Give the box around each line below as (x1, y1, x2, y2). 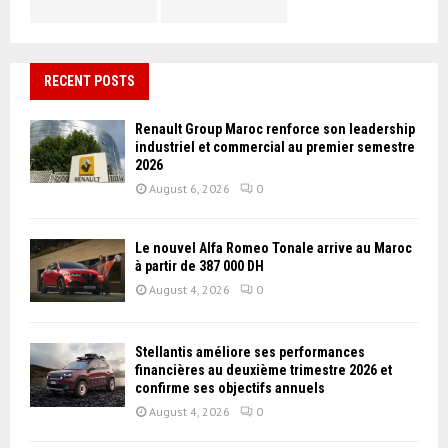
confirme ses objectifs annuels (135, 380, 325, 397)
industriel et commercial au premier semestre (135, 139, 415, 155)
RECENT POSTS (44, 73, 135, 89)
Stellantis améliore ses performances (135, 344, 365, 361)
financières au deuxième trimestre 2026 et (135, 362, 392, 379)
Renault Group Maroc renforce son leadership (135, 121, 415, 137)
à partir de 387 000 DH (135, 258, 264, 274)
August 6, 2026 (149, 181, 230, 196)
